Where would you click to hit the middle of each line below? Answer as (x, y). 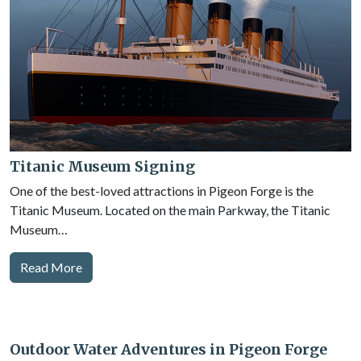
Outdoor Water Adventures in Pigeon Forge (168, 349)
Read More (51, 267)
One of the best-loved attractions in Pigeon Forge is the (162, 191)
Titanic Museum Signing (102, 166)
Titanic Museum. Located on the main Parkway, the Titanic (170, 210)
